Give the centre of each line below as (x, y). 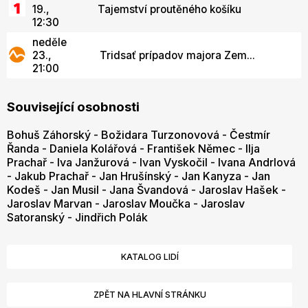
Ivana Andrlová (257, 162)
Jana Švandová (149, 189)
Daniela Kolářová (93, 148)
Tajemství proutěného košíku (169, 9)
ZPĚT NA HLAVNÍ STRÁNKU (150, 294)
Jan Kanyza (211, 176)
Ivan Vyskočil (174, 162)
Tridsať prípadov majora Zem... (177, 55)
